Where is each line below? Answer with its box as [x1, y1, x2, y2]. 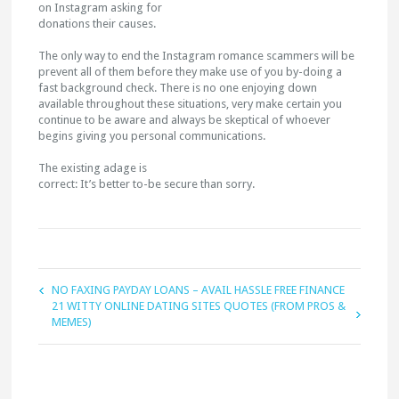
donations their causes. [38, 17, 157, 30]
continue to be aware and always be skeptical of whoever [38, 113, 331, 126]
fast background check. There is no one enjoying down [38, 81, 318, 94]
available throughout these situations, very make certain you [38, 97, 343, 110]
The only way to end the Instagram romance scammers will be [38, 49, 355, 62]
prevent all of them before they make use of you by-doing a [38, 65, 343, 78]
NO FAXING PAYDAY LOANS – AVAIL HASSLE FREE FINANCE [52, 283, 346, 297]
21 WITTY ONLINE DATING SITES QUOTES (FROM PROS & [52, 299, 346, 313]
